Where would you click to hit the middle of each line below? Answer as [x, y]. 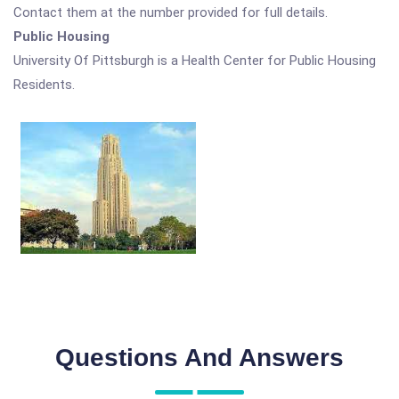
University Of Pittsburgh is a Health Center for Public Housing [195, 61]
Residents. [44, 85]
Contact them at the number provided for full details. [171, 12]
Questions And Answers [199, 357]
